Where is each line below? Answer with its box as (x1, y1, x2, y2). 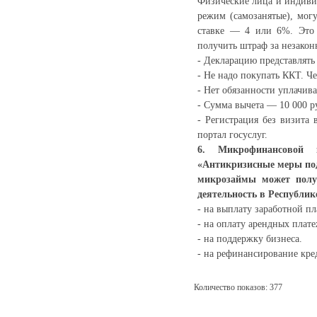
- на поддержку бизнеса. (197, 234, 302, 244)
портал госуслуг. (197, 129, 267, 140)
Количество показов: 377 (194, 282, 282, 292)
